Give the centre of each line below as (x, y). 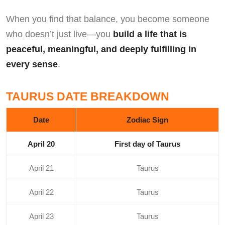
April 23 (41, 216)
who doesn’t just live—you (60, 34)
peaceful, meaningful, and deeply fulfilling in (101, 49)
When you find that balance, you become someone (108, 19)
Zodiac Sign (147, 120)
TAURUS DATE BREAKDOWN (88, 97)
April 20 (41, 144)
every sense (32, 65)
